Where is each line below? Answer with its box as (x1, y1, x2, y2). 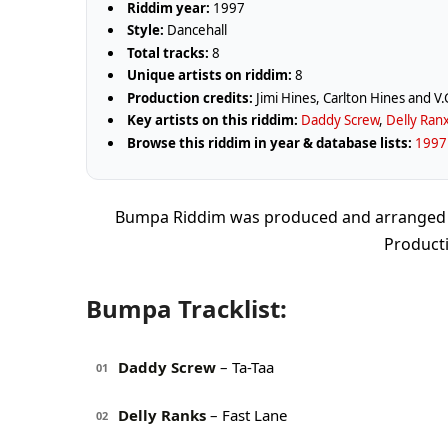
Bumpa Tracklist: (86, 291, 287, 325)
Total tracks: (127, 43, 210, 62)
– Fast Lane (206, 405, 287, 426)
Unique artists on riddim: (127, 66, 293, 85)
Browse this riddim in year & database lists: (127, 133, 413, 152)
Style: (127, 21, 165, 40)
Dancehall (164, 21, 228, 40)
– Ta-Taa (216, 357, 274, 378)
